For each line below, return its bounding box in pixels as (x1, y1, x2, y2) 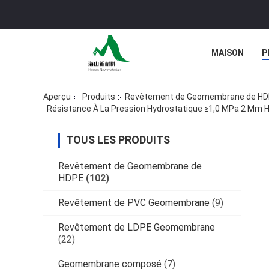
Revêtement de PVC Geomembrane (58, 196, 210, 208)
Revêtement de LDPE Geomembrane (58, 221, 215, 233)
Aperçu (43, 92, 71, 102)
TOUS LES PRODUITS (66, 133, 170, 146)
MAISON (211, 48, 244, 58)
